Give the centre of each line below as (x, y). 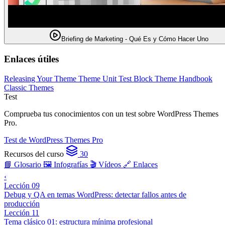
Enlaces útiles (31, 59)
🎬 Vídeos (106, 164)
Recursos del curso (34, 154)
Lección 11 (22, 212)
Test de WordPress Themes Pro (53, 140)
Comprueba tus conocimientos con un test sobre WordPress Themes (111, 114)
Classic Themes (29, 87)
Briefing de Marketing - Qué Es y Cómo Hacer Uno (135, 39)
